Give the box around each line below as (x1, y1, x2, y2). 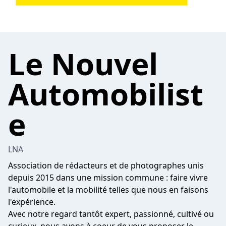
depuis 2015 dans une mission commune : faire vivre (8, 172, 208, 183)
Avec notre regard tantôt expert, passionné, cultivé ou (8, 208, 214, 219)
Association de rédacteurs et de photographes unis (8, 160, 204, 171)
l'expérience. (8, 196, 58, 207)
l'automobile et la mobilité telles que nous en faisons (8, 184, 208, 195)
